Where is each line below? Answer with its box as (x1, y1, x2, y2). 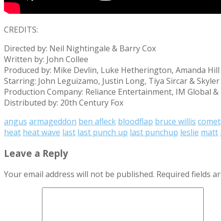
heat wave (23, 127, 60, 138)
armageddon (29, 116, 76, 127)
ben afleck (78, 116, 116, 127)
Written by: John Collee (4, 54, 88, 65)
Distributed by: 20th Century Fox (4, 97, 123, 109)
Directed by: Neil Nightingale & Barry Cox (4, 43, 156, 54)
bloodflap (118, 116, 153, 127)
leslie (180, 127, 199, 138)
